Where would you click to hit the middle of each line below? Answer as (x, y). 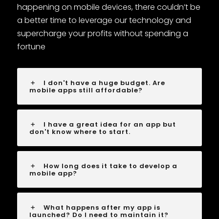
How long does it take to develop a (110, 166)
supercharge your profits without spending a (103, 34)
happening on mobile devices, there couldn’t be (109, 7)
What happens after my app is (102, 208)
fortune (31, 47)
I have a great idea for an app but (110, 125)
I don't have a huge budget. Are (104, 83)
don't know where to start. (80, 132)
